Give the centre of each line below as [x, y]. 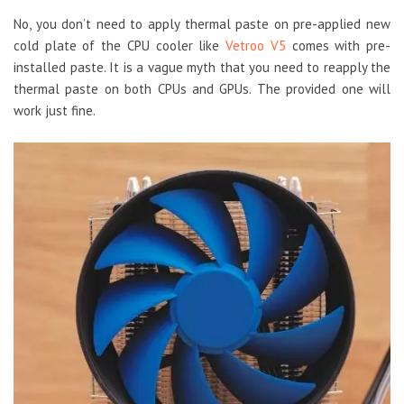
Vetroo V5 [252, 46]
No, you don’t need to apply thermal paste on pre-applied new [202, 24]
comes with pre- [338, 46]
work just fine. [55, 111]
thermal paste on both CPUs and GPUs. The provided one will [202, 89]
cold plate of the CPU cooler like [117, 46]
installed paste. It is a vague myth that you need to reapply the [202, 68]
